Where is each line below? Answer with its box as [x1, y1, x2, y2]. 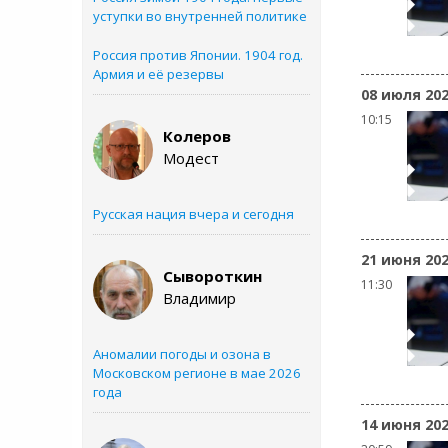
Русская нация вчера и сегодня [93, 205, 294, 223]
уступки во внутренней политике [93, 7, 307, 25]
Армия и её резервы [93, 65, 224, 83]
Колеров [163, 126, 231, 146]
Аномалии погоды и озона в [93, 345, 271, 363]
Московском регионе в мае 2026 [93, 364, 301, 382]
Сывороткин [163, 266, 262, 286]
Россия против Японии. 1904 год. [93, 46, 303, 64]
